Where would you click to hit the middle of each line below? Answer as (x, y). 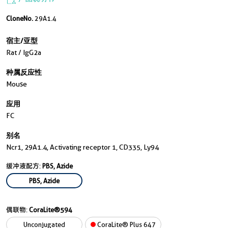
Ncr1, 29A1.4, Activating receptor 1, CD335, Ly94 (82, 147)
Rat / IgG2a (24, 52)
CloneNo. (20, 18)
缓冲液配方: (24, 166)
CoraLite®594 (51, 210)
